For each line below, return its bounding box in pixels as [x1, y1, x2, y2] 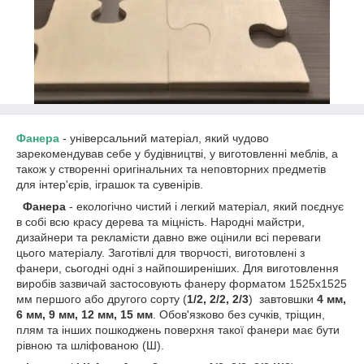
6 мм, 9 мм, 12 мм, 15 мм [16, 308, 153, 321]
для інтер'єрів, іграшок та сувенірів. [16, 178, 203, 191]
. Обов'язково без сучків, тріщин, [153, 308, 325, 321]
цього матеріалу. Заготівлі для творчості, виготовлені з [16, 246, 305, 259]
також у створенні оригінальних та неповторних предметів [16, 162, 326, 175]
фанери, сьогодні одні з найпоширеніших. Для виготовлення [16, 262, 339, 275]
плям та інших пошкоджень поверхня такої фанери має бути [16, 323, 340, 336]
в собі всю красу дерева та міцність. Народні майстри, [16, 215, 305, 228]
